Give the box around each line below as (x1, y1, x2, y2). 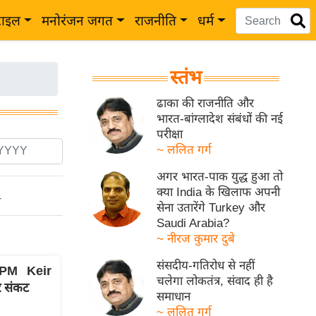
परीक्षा (157, 128, 183, 141)
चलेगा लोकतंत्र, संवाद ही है (157, 274, 274, 288)
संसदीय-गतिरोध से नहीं (157, 259, 255, 272)
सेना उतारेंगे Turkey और (157, 201, 266, 214)
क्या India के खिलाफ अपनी (157, 186, 281, 199)
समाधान (157, 290, 191, 303)
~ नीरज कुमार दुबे (157, 232, 236, 245)
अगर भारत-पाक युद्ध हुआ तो (157, 170, 284, 183)
